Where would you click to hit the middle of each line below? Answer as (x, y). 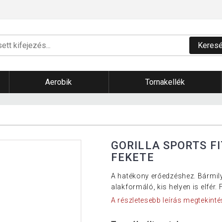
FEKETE (133, 157)
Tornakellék (165, 82)
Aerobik (59, 82)
